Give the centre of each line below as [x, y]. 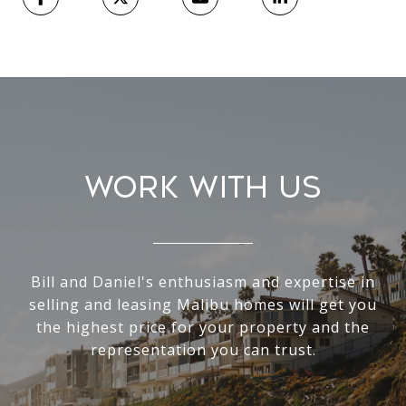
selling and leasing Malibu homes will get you [203, 305]
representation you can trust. [203, 350]
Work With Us [203, 188]
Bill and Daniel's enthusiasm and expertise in [203, 282]
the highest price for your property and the [203, 328]
